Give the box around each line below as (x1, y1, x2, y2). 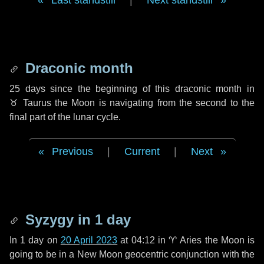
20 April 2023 (60, 235, 118, 245)
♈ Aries (169, 235, 202, 245)
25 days (9, 84, 45, 94)
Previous (51, 146, 93, 157)
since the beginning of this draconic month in (45, 84, 255, 94)
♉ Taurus (9, 98, 51, 108)
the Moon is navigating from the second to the (51, 98, 255, 108)
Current (124, 146, 160, 157)
